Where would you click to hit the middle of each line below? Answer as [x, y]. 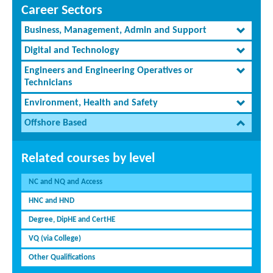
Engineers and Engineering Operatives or [109, 71]
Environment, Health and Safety [91, 103]
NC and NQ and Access [66, 182]
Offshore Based [56, 123]
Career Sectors [62, 11]
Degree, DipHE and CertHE [72, 220]
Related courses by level [88, 159]
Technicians [48, 83]
